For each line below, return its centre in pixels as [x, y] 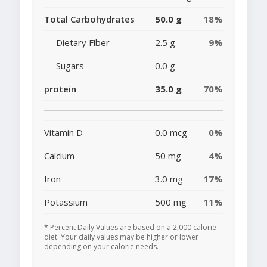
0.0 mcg [171, 133]
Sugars [70, 66]
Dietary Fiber [83, 43]
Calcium [59, 156]
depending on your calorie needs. [101, 247]
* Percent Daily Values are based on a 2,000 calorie [130, 228]
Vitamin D [63, 133]
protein [60, 89]
